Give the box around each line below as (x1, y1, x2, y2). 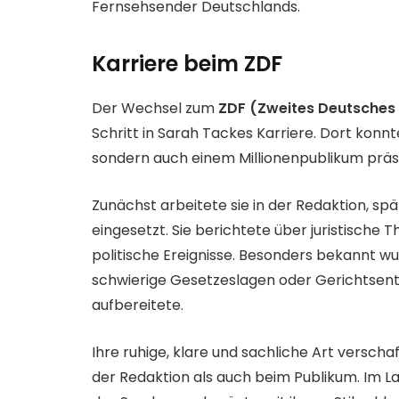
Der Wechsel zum (92, 98, 218, 119)
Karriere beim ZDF (92, 49, 282, 79)
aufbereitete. (92, 294, 183, 315)
